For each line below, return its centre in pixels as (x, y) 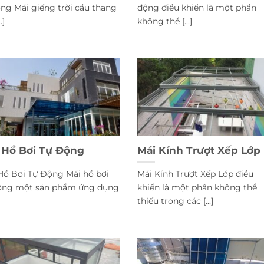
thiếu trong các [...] (175, 201)
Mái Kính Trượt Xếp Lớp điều (195, 174)
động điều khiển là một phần (197, 7)
